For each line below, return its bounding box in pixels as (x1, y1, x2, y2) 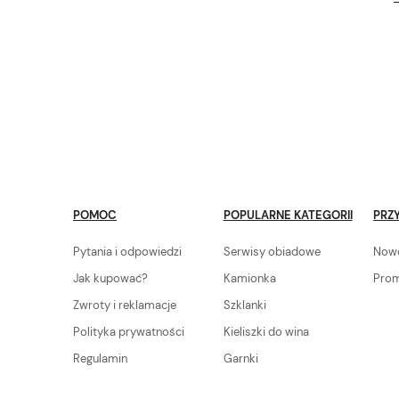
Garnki (223, 350, 258, 366)
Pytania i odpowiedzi (73, 243, 182, 259)
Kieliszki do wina (223, 323, 309, 339)
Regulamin (73, 350, 127, 366)
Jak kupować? (73, 270, 148, 286)
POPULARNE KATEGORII (223, 207, 353, 223)
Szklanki (223, 297, 266, 313)
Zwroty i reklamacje (73, 297, 176, 313)
